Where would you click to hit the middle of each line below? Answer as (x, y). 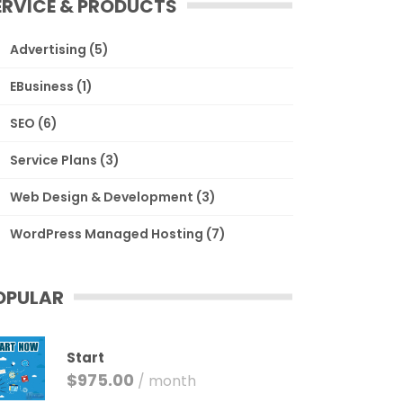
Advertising (49, 49)
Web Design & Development (102, 197)
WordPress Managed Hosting (107, 234)
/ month (167, 381)
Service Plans (54, 160)
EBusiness (42, 86)
